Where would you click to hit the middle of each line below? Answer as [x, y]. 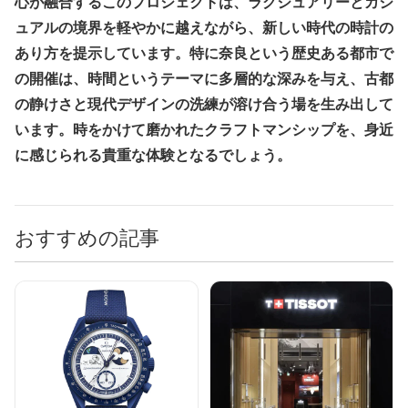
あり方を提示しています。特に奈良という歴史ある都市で [204, 54]
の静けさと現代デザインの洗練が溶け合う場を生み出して [204, 105]
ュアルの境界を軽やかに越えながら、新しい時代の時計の [204, 28]
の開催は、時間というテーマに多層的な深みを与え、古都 [204, 79]
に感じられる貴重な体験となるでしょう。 [153, 156]
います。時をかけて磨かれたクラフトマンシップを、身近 [204, 130]
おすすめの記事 [87, 238]
